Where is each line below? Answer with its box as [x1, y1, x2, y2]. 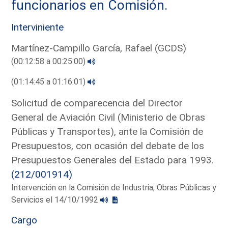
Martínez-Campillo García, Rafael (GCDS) [11, 42, 187, 54]
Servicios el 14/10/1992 [11, 194, 101, 205]
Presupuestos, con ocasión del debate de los [11, 139, 205, 152]
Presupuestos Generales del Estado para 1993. [11, 154, 214, 166]
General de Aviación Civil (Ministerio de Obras [11, 111, 206, 123]
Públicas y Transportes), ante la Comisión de [11, 125, 204, 137]
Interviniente [11, 21, 64, 33]
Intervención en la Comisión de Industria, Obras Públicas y [11, 182, 217, 192]
